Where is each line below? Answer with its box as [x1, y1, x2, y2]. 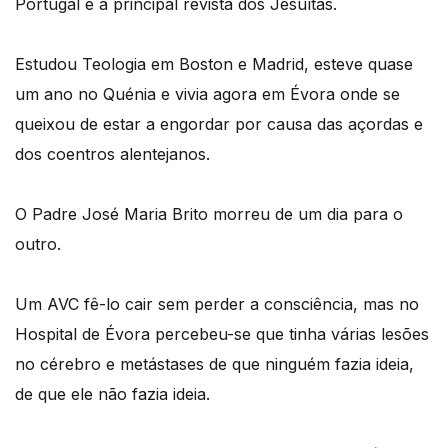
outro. [15, 234, 61, 255]
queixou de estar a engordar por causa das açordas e [15, 114, 423, 135]
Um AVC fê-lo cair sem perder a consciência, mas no [15, 294, 419, 315]
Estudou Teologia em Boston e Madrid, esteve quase [15, 54, 413, 75]
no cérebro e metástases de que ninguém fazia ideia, [15, 354, 414, 375]
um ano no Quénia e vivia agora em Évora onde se [15, 84, 400, 105]
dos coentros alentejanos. [15, 144, 210, 165]
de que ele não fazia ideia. [15, 384, 210, 405]
